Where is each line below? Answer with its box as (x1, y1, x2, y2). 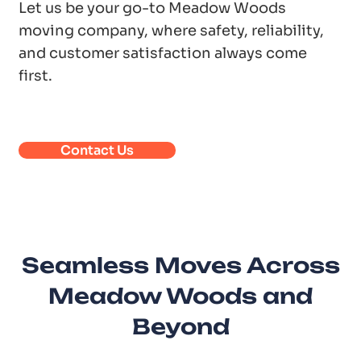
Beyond (131, 313, 230, 339)
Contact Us (60, 141, 134, 159)
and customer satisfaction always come (19, 44, 307, 63)
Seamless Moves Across (21, 251, 340, 278)
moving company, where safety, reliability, (19, 22, 324, 40)
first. (19, 67, 52, 85)
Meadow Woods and (48, 282, 313, 309)
